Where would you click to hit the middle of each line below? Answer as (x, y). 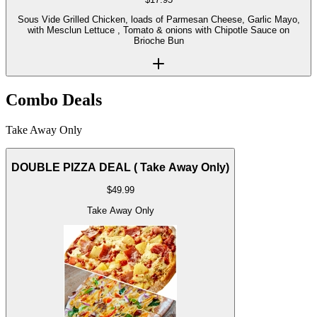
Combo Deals (54, 100)
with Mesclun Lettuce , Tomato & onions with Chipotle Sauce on (158, 30)
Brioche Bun (158, 40)
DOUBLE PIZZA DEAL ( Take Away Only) (120, 167)
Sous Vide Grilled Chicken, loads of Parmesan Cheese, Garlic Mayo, (158, 19)
